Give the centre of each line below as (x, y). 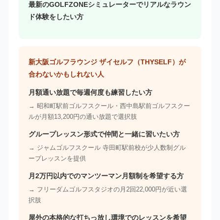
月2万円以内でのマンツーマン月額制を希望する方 (106, 176)
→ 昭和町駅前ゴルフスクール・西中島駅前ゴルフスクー (109, 106)
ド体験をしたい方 (56, 17)
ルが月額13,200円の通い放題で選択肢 (82, 117)
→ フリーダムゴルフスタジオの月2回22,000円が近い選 (108, 190)
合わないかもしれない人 (66, 74)
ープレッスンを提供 (57, 159)
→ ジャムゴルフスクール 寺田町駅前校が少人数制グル (107, 148)
